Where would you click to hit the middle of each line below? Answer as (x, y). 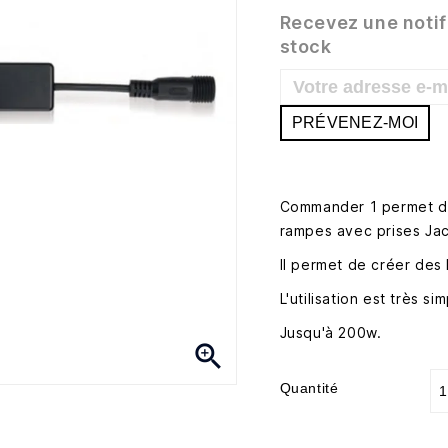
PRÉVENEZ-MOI (355, 122)
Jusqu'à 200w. (330, 332)
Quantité (309, 388)
